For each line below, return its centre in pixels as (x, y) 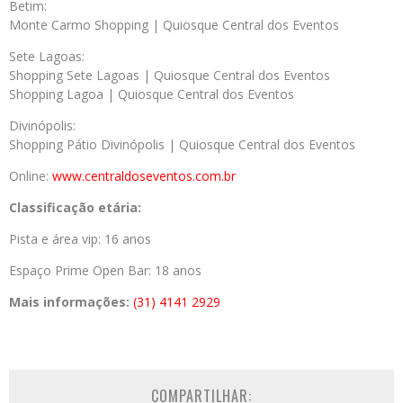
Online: (31, 176)
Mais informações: (69, 302)
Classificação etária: (75, 207)
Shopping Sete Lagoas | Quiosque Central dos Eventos (170, 75)
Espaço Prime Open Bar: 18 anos (105, 270)
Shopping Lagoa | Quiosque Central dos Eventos (152, 94)
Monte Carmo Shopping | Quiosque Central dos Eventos (174, 25)
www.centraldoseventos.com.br (144, 176)
